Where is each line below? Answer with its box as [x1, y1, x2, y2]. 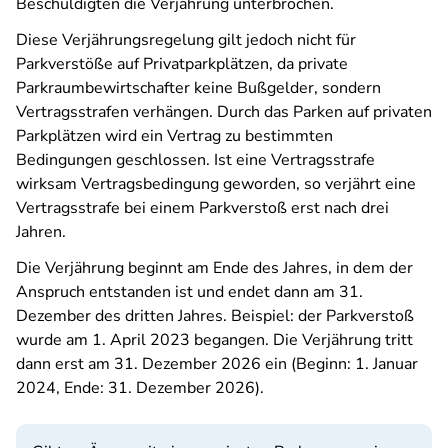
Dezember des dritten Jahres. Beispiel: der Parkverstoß [16, 305, 414, 327]
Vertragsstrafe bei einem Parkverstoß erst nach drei [16, 197, 389, 219]
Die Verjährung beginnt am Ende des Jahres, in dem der [16, 257, 413, 279]
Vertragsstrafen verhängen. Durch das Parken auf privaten [16, 101, 432, 123]
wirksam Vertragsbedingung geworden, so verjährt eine [16, 173, 416, 195]
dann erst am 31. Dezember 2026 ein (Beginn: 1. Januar [16, 353, 418, 375]
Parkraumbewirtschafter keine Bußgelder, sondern [16, 77, 381, 99]
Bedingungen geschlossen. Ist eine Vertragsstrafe [16, 149, 375, 171]
